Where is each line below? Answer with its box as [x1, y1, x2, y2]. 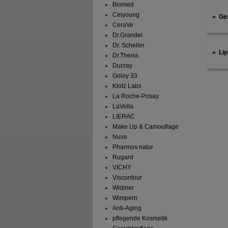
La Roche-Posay [112, 93, 159, 100]
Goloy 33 [112, 72, 137, 80]
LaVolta [112, 103, 133, 110]
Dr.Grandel [112, 32, 142, 39]
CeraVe [112, 21, 133, 29]
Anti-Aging [112, 205, 141, 212]
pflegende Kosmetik [112, 215, 167, 222]
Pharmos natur [112, 144, 153, 151]
